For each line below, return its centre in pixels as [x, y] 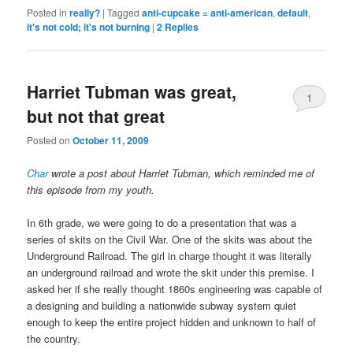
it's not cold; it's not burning [89, 26]
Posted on [50, 140]
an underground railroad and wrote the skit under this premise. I [171, 272]
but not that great [96, 116]
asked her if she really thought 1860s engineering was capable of [175, 288]
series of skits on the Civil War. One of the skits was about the [170, 239]
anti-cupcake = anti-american [208, 12]
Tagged [124, 12]
